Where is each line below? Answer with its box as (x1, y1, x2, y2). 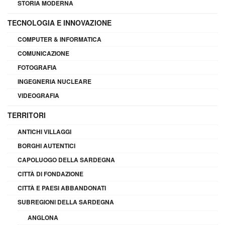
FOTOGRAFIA (18, 62, 57, 72)
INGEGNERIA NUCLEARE (18, 76, 91, 86)
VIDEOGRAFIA (18, 90, 59, 100)
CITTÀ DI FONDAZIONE (18, 169, 83, 178)
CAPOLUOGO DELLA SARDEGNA (18, 155, 115, 164)
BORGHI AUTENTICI (18, 141, 75, 150)
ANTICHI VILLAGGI (18, 127, 71, 136)
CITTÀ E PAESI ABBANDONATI (18, 183, 106, 192)
